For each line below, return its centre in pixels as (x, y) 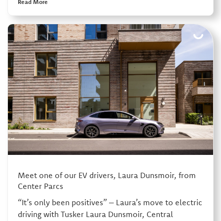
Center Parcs (40, 186)
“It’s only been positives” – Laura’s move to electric (110, 203)
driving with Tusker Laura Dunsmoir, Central (95, 214)
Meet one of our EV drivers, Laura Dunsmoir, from (107, 175)
